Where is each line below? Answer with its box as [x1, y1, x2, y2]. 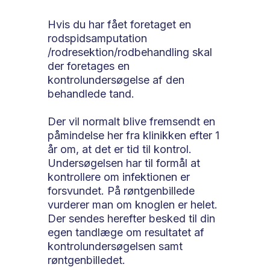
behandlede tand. [48, 87, 134, 100]
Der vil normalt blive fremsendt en [48, 115, 215, 128]
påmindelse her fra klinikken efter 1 [48, 128, 219, 142]
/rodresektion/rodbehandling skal [48, 45, 212, 58]
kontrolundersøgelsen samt [48, 239, 183, 253]
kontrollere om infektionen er [48, 170, 190, 183]
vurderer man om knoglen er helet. [48, 198, 218, 211]
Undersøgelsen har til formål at [48, 156, 200, 169]
